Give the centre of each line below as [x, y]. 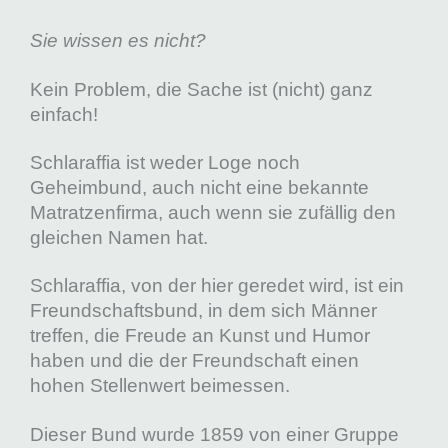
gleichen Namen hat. [119, 238]
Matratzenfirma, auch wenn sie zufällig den [213, 213]
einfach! [64, 114]
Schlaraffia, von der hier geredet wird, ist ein [217, 286]
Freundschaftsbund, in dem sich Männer [203, 311]
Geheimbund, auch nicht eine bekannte [199, 188]
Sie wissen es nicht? [118, 41]
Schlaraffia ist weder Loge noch [165, 163]
